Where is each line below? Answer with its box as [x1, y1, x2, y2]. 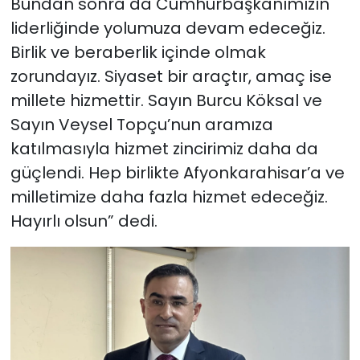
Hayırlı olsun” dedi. [10, 209, 157, 232]
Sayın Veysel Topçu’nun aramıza [10, 112, 273, 136]
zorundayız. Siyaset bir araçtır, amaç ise [10, 64, 332, 88]
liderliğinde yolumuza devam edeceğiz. [10, 16, 325, 39]
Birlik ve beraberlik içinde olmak [10, 40, 266, 63]
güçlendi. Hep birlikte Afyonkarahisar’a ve [10, 161, 345, 184]
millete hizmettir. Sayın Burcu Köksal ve [10, 88, 322, 112]
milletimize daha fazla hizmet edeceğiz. [10, 185, 328, 208]
